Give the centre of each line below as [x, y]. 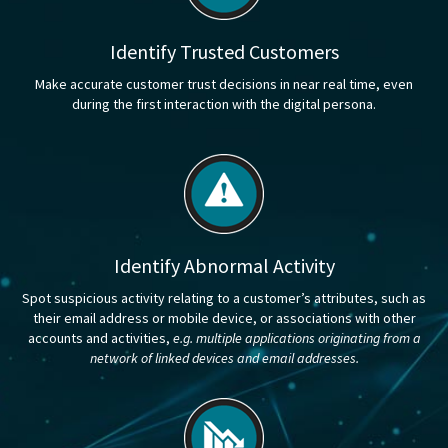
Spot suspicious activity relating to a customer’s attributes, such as [224, 298]
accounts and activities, [100, 338]
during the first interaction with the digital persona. [224, 104]
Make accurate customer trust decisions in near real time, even [224, 84]
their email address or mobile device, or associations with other [224, 318]
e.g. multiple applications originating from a [296, 338]
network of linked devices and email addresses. [224, 358]
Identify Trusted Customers [224, 52]
